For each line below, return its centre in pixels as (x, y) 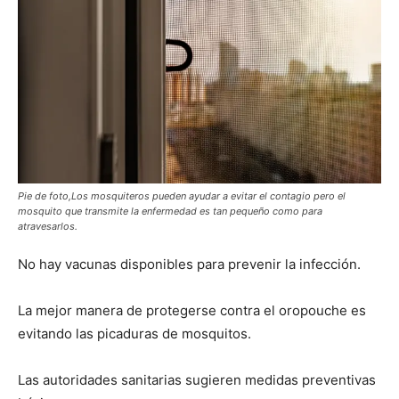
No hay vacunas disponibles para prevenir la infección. (189, 265)
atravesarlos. (48, 227)
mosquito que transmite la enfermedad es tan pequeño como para (170, 212)
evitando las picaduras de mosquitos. (134, 334)
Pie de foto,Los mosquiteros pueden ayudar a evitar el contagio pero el (182, 196)
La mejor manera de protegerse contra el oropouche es (192, 311)
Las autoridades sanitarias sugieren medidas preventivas (197, 380)
